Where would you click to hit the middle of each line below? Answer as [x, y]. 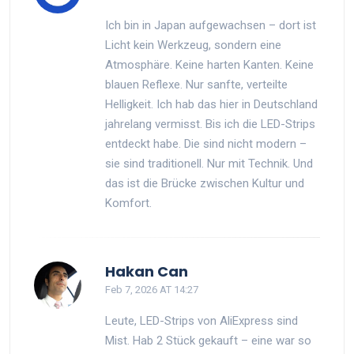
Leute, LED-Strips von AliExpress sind [201, 320]
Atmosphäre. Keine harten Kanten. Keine [209, 64]
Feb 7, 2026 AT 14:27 [152, 289]
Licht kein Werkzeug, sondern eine [193, 45]
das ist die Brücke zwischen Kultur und [205, 183]
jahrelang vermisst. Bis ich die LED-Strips [210, 124]
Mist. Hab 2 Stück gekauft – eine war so [208, 340]
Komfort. [128, 203]
